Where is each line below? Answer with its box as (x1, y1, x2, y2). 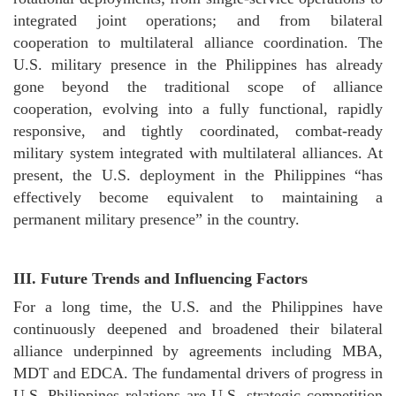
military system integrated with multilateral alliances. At (13, 144, 383, 162)
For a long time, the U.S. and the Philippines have (13, 298, 383, 316)
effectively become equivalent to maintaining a (13, 188, 383, 206)
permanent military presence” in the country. (13, 210, 300, 228)
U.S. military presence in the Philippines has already (13, 56, 383, 73)
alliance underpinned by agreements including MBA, (13, 342, 383, 360)
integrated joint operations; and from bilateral (13, 11, 383, 29)
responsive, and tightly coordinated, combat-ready (13, 122, 383, 140)
